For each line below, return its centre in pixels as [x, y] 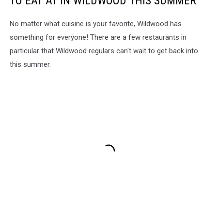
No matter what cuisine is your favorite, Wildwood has [96, 23]
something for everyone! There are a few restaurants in [98, 37]
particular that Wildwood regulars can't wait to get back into [104, 51]
